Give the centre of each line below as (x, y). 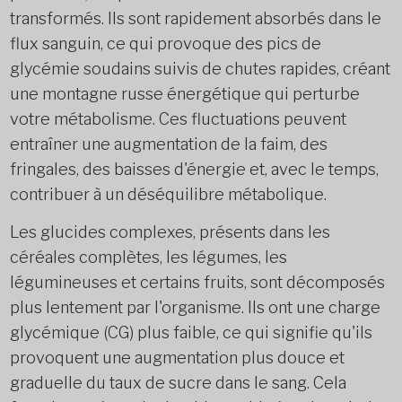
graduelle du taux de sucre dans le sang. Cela (178, 383)
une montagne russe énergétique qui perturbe (184, 94)
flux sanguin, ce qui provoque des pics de (165, 44)
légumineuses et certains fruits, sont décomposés (197, 282)
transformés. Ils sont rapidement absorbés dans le (195, 18)
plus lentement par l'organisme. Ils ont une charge (195, 307)
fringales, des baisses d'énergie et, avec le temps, (194, 169)
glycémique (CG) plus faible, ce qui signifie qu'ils (191, 332)
